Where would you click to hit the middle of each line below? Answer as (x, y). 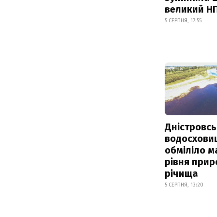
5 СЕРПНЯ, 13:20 (184, 185)
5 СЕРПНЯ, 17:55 (183, 20)
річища (181, 173)
